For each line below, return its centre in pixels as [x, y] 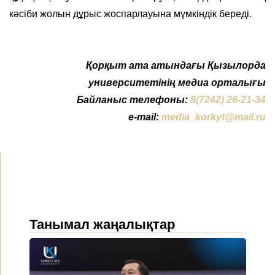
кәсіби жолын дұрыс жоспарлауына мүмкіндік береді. [130, 14]
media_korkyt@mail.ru [214, 117]
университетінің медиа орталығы [177, 82]
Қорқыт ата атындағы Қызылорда [176, 65]
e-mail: [144, 117]
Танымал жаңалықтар [102, 224]
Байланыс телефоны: [134, 99]
